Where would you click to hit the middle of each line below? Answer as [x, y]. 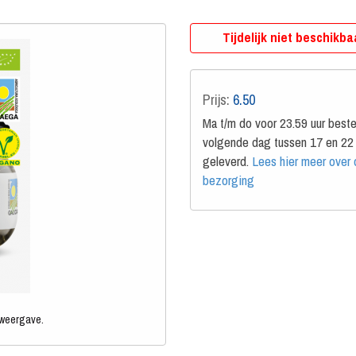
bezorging [228, 180]
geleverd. [227, 161]
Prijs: [217, 100]
